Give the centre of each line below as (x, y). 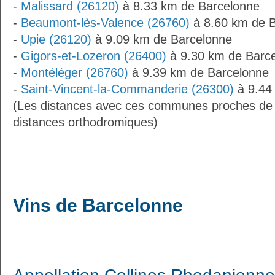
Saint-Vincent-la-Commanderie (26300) (127, 89)
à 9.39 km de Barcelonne (199, 72)
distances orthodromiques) (85, 122)
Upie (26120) (56, 39)
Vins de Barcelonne (98, 205)
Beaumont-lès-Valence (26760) (105, 23)
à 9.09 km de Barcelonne (162, 39)
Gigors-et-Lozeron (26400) (94, 56)
